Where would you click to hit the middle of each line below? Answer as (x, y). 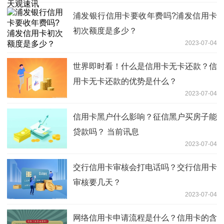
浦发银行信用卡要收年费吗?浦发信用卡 (145, 15)
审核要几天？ (97, 182)
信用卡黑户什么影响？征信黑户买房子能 (145, 116)
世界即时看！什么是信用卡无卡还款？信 (145, 66)
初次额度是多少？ (105, 30)
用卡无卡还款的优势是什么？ (125, 81)
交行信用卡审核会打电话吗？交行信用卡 (145, 167)
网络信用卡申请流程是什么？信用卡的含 (145, 217)
